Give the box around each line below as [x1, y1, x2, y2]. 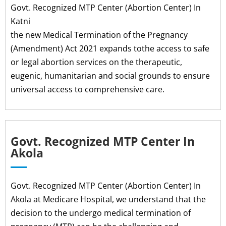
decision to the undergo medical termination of [11, 207, 191, 218]
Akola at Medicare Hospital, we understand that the [11, 193, 206, 205]
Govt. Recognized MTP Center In [11, 133, 195, 149]
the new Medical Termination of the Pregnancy [11, 29, 188, 40]
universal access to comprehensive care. [11, 83, 164, 95]
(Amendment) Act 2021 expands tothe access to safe [11, 42, 209, 54]
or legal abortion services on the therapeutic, [11, 56, 182, 68]
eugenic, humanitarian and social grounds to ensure [11, 70, 210, 81]
